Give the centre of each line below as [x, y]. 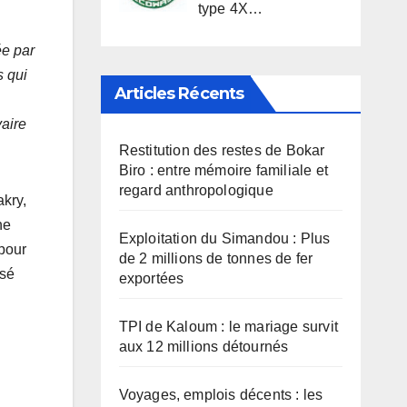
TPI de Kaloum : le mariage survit [228, 327]
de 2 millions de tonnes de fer [216, 259]
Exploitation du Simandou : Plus [224, 239]
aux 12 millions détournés [203, 347]
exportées [151, 279]
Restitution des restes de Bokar [222, 151]
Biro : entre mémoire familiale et [223, 171]
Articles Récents [179, 94]
